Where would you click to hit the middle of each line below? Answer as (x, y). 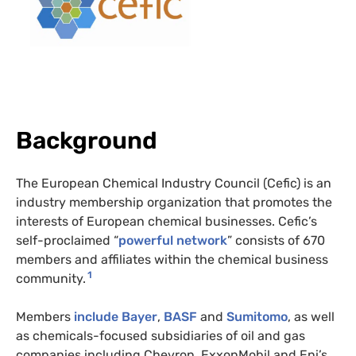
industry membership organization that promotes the (174, 202)
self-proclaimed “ (67, 240)
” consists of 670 (276, 240)
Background (87, 140)
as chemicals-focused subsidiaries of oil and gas (161, 335)
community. (51, 278)
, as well (311, 316)
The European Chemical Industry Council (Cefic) (158, 183)
